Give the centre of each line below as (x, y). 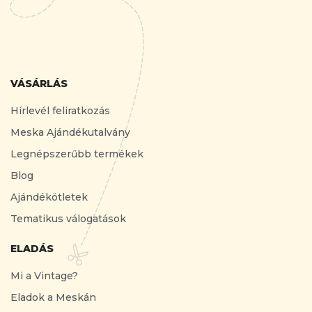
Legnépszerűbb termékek (77, 154)
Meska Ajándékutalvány (70, 132)
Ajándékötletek (49, 197)
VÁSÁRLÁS (39, 83)
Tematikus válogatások (68, 218)
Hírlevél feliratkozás (60, 110)
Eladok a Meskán (53, 297)
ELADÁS (32, 248)
